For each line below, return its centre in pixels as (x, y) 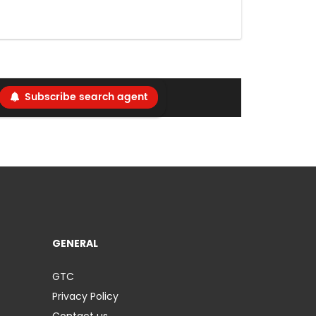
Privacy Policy (85, 297)
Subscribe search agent (86, 97)
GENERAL (75, 244)
